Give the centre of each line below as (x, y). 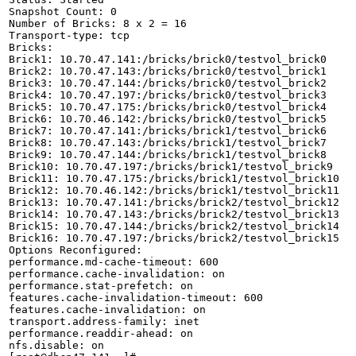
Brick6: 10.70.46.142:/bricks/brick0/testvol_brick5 (168, 118)
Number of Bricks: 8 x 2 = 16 (98, 23)
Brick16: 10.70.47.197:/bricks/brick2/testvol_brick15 (174, 238)
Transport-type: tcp (69, 35)
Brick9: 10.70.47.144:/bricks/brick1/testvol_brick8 (168, 154)
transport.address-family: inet (104, 321)
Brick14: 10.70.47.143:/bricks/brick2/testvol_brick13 (174, 214)
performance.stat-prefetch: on (101, 285)
